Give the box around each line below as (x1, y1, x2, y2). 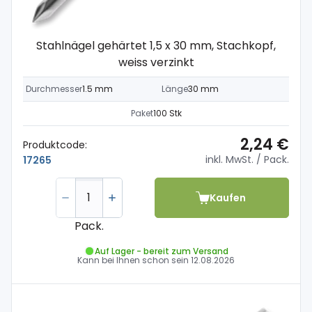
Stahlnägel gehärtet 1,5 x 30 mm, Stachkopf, (36, 38, 276, 54)
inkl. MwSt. (205, 153, 253, 166)
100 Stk (153, 107, 182, 119)
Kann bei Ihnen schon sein (77, 254, 191, 266)
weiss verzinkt (118, 54, 194, 70)
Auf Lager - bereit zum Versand (94, 244, 228, 257)
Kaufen (209, 190, 246, 205)
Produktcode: (23, 137, 87, 152)
